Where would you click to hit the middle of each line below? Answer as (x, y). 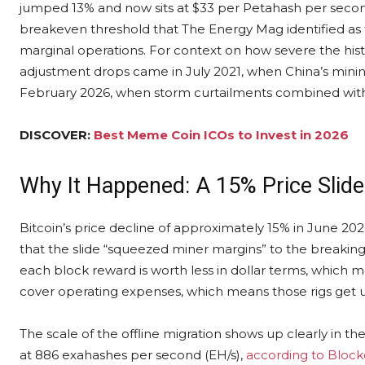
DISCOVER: (57, 135)
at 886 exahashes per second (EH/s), (133, 355)
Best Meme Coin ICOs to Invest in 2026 (221, 135)
